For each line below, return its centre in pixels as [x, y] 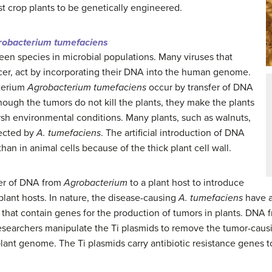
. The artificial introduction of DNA [173, 133]
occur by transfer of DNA [200, 87]
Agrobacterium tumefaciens [87, 87]
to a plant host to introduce [186, 182]
